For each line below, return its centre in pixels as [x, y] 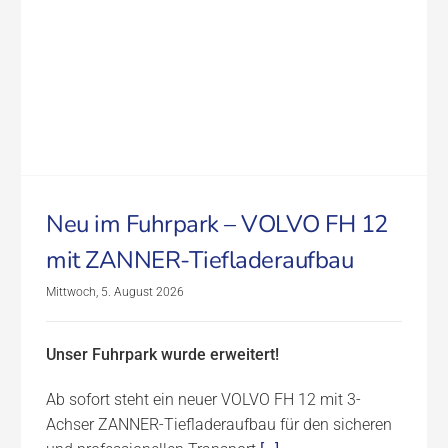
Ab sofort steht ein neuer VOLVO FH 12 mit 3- [203, 400]
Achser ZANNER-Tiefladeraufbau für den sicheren [219, 425]
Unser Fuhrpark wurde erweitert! [162, 355]
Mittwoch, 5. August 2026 [115, 292]
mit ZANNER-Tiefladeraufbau [199, 260]
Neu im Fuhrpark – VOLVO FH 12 [217, 224]
